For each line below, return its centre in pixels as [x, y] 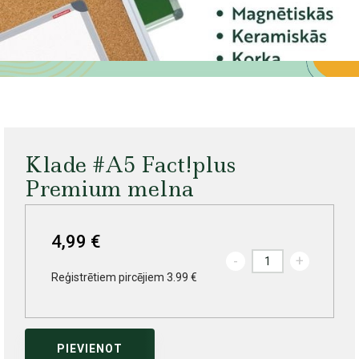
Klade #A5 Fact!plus [130, 165]
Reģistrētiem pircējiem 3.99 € [124, 278]
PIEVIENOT [89, 349]
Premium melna [109, 189]
